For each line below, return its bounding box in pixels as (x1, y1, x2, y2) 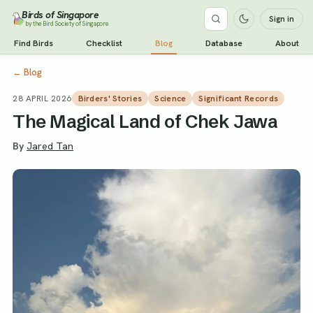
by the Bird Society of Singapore (25, 20, 109, 28)
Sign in (269, 14, 294, 24)
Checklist (86, 38, 122, 49)
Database (205, 38, 242, 49)
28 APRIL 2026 (13, 93, 72, 104)
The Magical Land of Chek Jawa (13, 110, 277, 133)
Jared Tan (27, 140, 73, 152)
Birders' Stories (78, 93, 143, 104)
